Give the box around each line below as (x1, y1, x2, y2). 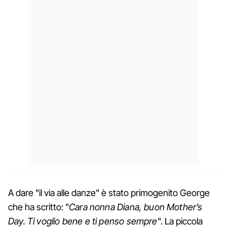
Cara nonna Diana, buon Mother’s (69, 201, 203, 212)
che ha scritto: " (8, 201, 69, 212)
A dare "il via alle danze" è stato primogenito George (8, 187, 210, 198)
